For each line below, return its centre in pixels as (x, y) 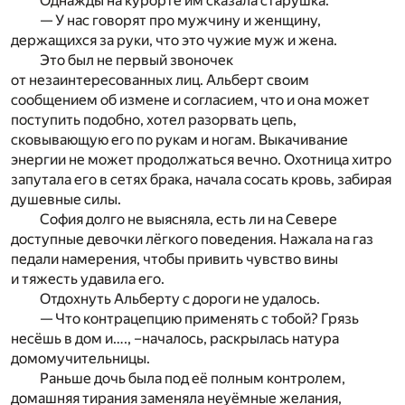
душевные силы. (66, 200)
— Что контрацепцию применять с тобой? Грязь (199, 319)
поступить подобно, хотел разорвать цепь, (154, 120)
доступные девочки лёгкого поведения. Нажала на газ (192, 240)
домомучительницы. (80, 359)
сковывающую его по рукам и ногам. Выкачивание (179, 140)
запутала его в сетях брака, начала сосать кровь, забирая (201, 180)
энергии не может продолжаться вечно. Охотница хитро (201, 160)
